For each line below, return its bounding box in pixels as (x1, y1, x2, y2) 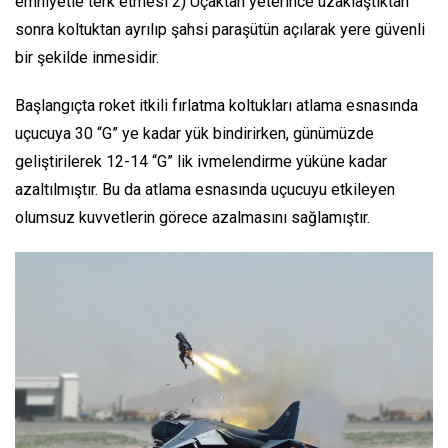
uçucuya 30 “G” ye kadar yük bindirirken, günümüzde (15, 123, 374, 143)
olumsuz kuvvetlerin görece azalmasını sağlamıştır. (15, 207, 370, 227)
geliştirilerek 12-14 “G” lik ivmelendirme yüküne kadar (15, 151, 387, 171)
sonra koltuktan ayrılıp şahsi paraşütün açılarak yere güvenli (15, 19, 425, 39)
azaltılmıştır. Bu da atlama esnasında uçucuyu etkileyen (15, 179, 395, 199)
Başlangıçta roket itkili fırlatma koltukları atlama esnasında (15, 95, 418, 115)
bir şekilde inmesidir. (15, 47, 159, 67)
